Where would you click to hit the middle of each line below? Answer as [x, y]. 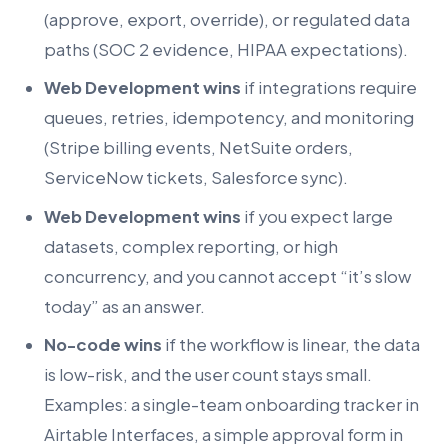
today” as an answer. [124, 306]
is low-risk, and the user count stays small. [208, 375]
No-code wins [103, 345]
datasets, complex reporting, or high [191, 246]
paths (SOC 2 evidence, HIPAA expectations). [226, 49]
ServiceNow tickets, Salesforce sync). [196, 178]
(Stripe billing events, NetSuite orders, [198, 148]
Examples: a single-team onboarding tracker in [231, 405]
